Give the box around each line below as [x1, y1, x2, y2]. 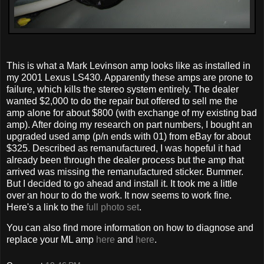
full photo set [86, 202, 139, 212]
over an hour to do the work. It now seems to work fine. [6, 190, 232, 200]
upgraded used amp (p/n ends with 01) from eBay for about [6, 131, 250, 141]
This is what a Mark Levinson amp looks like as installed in [6, 60, 250, 71]
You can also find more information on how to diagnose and [6, 223, 253, 233]
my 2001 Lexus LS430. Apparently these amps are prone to [6, 72, 253, 82]
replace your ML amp [6, 235, 96, 245]
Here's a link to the [6, 202, 86, 212]
